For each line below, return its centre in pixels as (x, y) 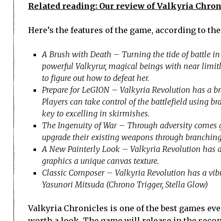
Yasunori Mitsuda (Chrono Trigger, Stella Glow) (125, 184)
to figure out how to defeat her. (95, 78)
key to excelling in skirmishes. (96, 113)
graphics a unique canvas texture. (100, 161)
